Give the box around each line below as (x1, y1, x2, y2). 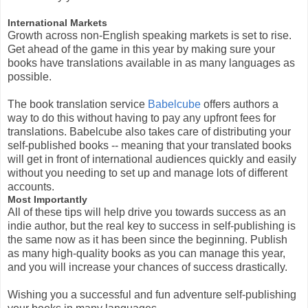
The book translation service (8, 98, 148, 111)
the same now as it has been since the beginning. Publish (8, 234, 287, 246)
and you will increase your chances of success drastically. (8, 261, 287, 274)
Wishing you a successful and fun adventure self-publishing (8, 289, 296, 301)
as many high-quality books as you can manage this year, (8, 247, 285, 260)
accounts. (8, 181, 54, 193)
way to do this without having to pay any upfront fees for (8, 112, 276, 124)
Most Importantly (8, 194, 87, 206)
